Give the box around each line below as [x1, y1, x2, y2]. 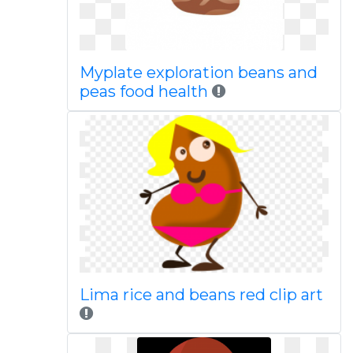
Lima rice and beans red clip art [79, 285, 323, 304]
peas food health [79, 82, 208, 101]
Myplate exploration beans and [79, 63, 318, 82]
